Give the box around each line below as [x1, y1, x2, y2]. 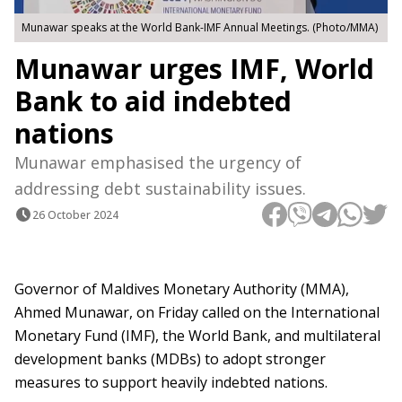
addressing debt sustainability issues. [14, 178, 306, 200]
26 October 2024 [32, 206, 118, 223]
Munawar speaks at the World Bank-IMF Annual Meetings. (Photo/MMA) [22, 20, 378, 36]
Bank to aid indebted [14, 83, 292, 120]
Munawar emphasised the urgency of [14, 152, 301, 174]
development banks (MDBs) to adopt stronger [14, 349, 326, 370]
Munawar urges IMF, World [14, 50, 374, 88]
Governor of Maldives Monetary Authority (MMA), [14, 279, 349, 300]
